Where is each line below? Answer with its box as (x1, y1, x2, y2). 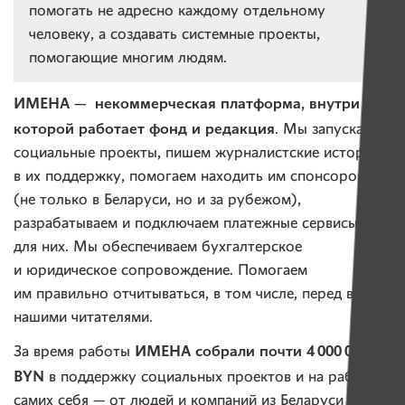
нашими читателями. (14, 310, 157, 326)
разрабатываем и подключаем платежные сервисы (14, 216, 358, 232)
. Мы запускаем (275, 122, 381, 138)
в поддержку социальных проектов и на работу (44, 370, 378, 386)
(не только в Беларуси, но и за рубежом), (14, 193, 301, 209)
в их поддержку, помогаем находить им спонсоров (14, 169, 364, 185)
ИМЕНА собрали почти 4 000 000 (135, 341, 369, 362)
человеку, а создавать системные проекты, (29, 26, 320, 42)
